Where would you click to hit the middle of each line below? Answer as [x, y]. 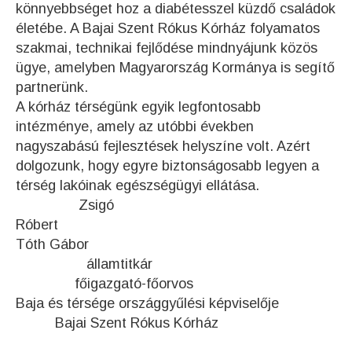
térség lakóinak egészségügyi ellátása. [137, 185]
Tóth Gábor [52, 244]
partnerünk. [52, 87]
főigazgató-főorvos [104, 284]
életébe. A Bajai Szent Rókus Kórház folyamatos [168, 28]
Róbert [167, 225]
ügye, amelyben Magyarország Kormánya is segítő [175, 68]
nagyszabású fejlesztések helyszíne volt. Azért [163, 146]
